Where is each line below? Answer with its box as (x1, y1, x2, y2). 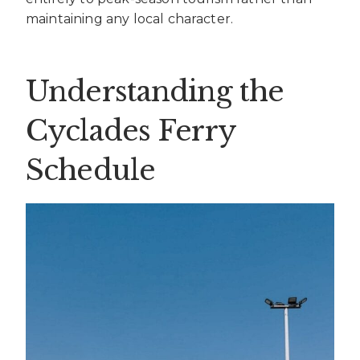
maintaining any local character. (26, 11, 234, 27)
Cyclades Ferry (26, 112, 235, 148)
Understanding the (26, 73, 284, 108)
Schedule (26, 152, 155, 187)
